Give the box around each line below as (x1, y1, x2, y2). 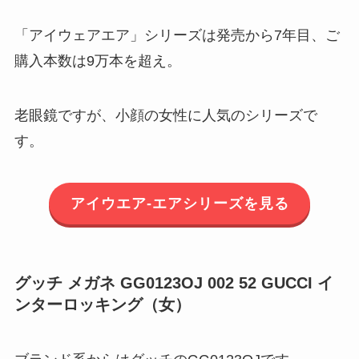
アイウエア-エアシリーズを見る (70, 195, 289, 212)
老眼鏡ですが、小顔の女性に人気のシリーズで (14, 107, 317, 123)
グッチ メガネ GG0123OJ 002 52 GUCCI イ (14, 273, 333, 292)
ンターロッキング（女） (14, 295, 191, 313)
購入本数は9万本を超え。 (14, 52, 181, 69)
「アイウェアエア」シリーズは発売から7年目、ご (14, 26, 340, 43)
